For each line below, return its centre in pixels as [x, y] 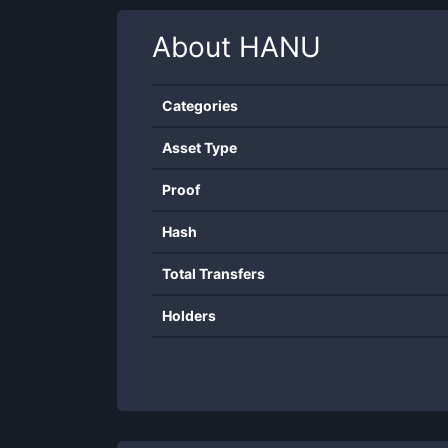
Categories [200, 105]
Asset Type [199, 147]
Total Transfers [213, 273]
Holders [189, 315]
